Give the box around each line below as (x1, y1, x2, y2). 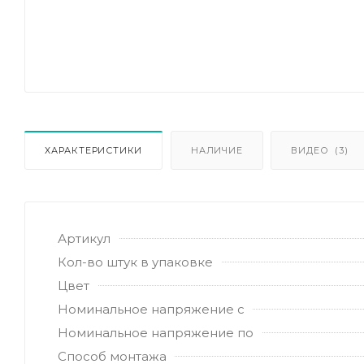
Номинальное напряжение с (58, 301, 245, 317)
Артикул (58, 230, 110, 246)
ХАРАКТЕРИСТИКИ (45, 144, 143, 156)
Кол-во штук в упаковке (58, 253, 213, 270)
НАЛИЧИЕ (191, 144, 243, 156)
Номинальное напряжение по (58, 324, 253, 340)
